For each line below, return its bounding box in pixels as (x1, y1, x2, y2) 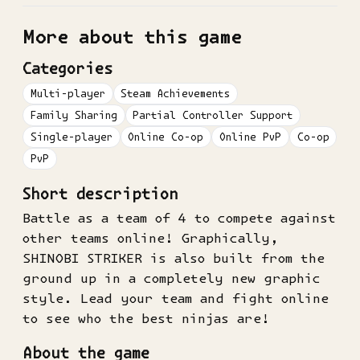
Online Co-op (128, 130, 204, 143)
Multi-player (30, 87, 105, 100)
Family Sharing (30, 108, 117, 121)
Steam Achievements (121, 87, 231, 100)
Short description (22, 185, 178, 202)
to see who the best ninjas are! (22, 310, 270, 325)
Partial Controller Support (133, 108, 293, 121)
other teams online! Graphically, (22, 230, 279, 245)
